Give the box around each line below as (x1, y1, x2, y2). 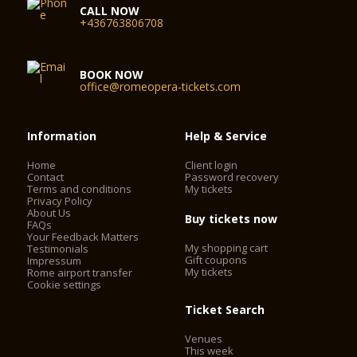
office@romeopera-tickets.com (80, 79, 241, 94)
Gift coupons (185, 253, 248, 267)
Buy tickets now (185, 211, 278, 226)
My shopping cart (185, 241, 269, 255)
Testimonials (27, 241, 89, 256)
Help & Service (185, 128, 268, 143)
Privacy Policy (27, 194, 93, 208)
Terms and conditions (27, 182, 132, 196)
